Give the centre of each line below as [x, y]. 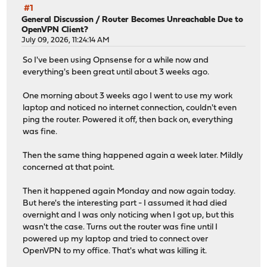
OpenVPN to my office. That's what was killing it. [115, 252]
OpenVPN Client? [55, 30]
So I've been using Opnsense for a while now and [116, 61]
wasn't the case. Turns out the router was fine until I [120, 228]
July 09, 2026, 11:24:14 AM [66, 40]
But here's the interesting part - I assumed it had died [125, 204]
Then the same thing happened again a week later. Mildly [133, 156]
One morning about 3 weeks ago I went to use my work [128, 97]
